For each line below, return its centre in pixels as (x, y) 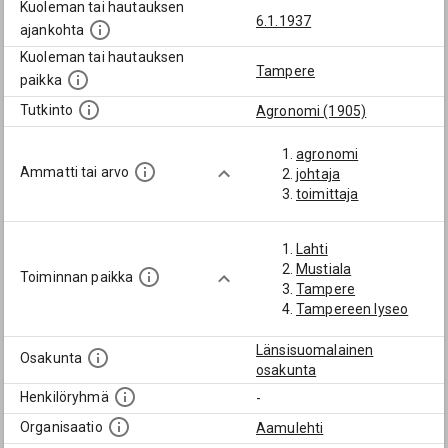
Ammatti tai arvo (75, 172)
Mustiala (324, 269)
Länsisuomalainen (315, 350)
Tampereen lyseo (352, 309)
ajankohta (52, 30)
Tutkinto (47, 110)
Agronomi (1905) (311, 111)
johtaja (318, 174)
